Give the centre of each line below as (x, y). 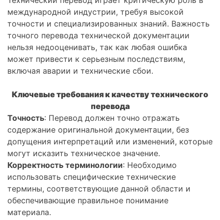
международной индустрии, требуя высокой (96, 12)
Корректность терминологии (65, 165)
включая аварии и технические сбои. (80, 71)
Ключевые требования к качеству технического (110, 95)
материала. (29, 212)
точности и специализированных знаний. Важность (109, 24)
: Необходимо (150, 165)
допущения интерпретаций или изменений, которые (110, 142)
